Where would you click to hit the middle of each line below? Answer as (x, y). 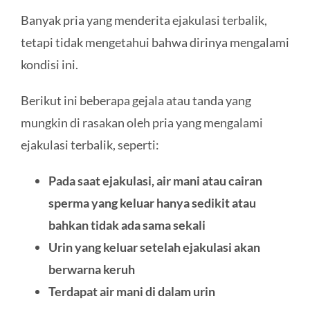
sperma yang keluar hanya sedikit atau (152, 202)
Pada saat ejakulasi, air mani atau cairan (155, 180)
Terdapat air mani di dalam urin (131, 291)
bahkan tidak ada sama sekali (127, 225)
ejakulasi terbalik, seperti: (90, 144)
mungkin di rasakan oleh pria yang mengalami (142, 122)
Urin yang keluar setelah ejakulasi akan (154, 247)
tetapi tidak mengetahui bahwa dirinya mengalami (155, 42)
